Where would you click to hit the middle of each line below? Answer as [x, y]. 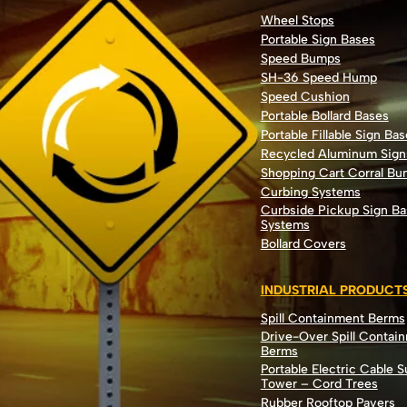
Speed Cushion [305, 96]
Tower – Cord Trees [319, 383]
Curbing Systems [310, 192]
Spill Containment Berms [333, 318]
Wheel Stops [297, 20]
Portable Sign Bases [318, 39]
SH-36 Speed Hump [318, 77]
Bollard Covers [303, 243]
